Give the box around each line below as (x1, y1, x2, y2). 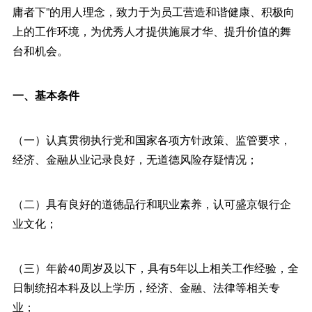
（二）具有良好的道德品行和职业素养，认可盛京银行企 (12, 196, 291, 212)
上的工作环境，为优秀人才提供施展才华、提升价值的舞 (12, 23, 291, 39)
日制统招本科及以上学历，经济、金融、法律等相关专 (12, 279, 280, 295)
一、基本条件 (12, 87, 79, 103)
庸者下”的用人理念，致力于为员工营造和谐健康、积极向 (12, 3, 295, 19)
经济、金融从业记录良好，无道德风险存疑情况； (12, 151, 258, 167)
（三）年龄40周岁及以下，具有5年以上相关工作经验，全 (12, 260, 299, 276)
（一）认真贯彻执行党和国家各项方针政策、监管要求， (12, 132, 291, 148)
